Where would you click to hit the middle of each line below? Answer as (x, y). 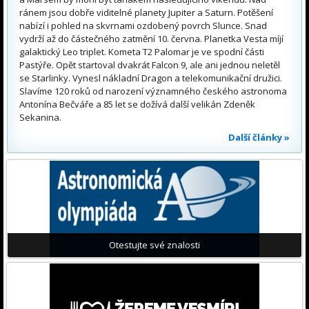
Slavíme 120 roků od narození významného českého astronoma (153, 91)
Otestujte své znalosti (154, 245)
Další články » (259, 137)
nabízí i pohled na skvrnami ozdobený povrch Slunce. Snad (143, 25)
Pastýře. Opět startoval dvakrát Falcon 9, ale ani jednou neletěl (150, 64)
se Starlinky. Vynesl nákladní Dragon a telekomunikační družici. (151, 78)
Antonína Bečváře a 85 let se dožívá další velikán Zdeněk (137, 104)
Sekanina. (40, 117)
